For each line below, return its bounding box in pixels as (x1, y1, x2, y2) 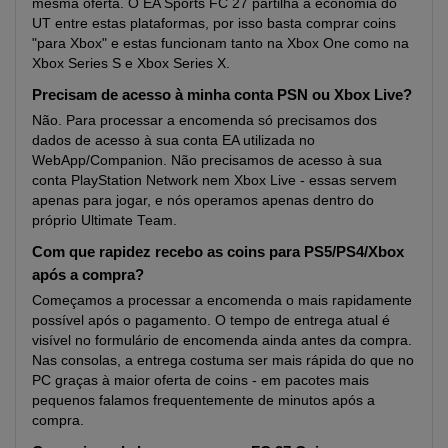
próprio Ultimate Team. (32, 212, 177, 228)
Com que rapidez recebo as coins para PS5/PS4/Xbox (32, 243, 404, 260)
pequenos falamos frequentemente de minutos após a (32, 392, 375, 408)
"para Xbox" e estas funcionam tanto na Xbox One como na (32, 35, 409, 51)
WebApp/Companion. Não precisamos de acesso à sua (32, 152, 382, 168)
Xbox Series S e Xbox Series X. (32, 55, 230, 71)
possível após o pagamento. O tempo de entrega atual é (32, 312, 390, 328)
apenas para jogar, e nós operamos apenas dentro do (32, 192, 374, 208)
